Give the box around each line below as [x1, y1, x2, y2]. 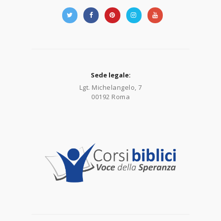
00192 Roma [91, 92, 130, 102]
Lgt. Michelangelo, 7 [79, 83, 142, 92]
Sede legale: [90, 71, 131, 80]
